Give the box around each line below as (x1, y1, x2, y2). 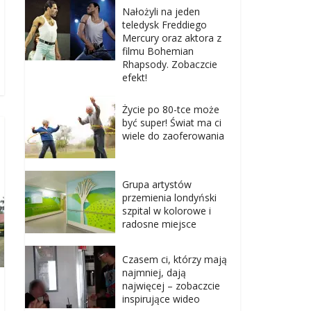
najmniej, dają (122, 266, 186, 280)
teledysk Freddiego (122, 18, 207, 32)
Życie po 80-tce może (122, 103, 219, 117)
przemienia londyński (122, 191, 217, 205)
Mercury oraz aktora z (122, 31, 221, 45)
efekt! (122, 71, 147, 85)
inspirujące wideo (122, 292, 200, 306)
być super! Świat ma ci (122, 116, 221, 130)
